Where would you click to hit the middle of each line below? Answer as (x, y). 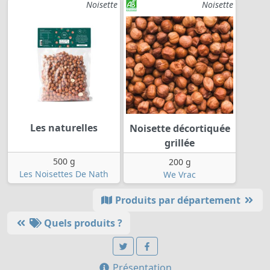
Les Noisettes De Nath (64, 174)
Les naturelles (64, 127)
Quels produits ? (82, 223)
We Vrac (180, 174)
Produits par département (178, 200)
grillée (180, 143)
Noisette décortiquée (180, 128)
